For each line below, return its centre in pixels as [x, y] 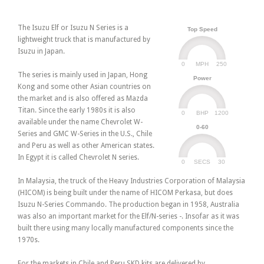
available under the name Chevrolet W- [80, 122]
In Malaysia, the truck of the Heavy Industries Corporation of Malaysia [131, 181]
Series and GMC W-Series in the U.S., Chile [85, 134]
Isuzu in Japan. [41, 52]
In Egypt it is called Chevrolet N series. [78, 158]
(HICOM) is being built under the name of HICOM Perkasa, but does [125, 193]
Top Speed [202, 29]
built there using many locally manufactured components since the [126, 228]
